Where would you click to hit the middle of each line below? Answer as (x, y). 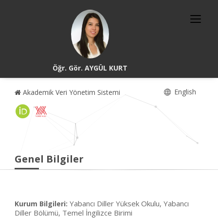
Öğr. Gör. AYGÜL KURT (90, 68)
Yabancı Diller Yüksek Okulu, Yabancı (129, 203)
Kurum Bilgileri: (41, 204)
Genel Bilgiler (49, 159)
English (184, 92)
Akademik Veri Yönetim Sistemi (71, 92)
